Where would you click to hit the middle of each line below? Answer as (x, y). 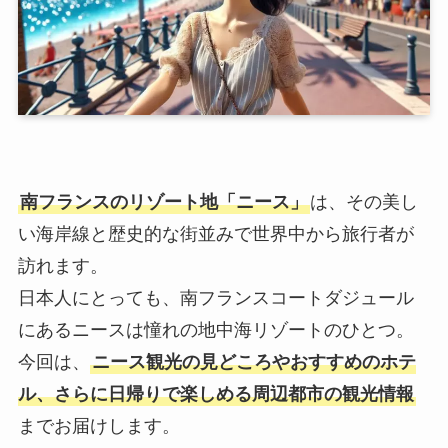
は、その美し (363, 202)
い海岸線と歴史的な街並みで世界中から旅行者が (215, 234)
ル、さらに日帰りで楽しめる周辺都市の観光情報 (215, 394)
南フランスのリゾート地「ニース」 (163, 202)
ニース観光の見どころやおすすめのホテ (253, 362)
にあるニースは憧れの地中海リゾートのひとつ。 (215, 330)
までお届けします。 (98, 426)
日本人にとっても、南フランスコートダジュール (215, 298)
